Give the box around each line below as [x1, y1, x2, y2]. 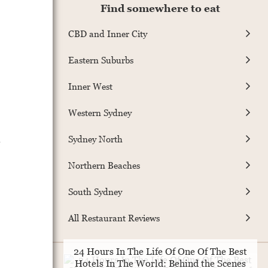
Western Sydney [68, 106, 132, 118]
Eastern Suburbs [68, 54, 133, 65]
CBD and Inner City [68, 28, 147, 39]
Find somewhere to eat [100, 2, 220, 15]
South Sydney [68, 185, 122, 197]
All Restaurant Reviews [68, 212, 160, 223]
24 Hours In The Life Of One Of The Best [74, 246, 247, 257]
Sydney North [68, 133, 123, 144]
